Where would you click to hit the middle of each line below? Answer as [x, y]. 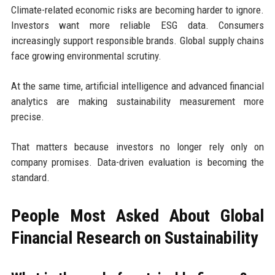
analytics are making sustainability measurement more [137, 101]
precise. [27, 116]
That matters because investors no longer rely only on [137, 146]
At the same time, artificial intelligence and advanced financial [137, 86]
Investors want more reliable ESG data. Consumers [137, 25]
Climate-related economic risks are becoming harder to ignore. [137, 10]
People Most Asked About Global [137, 215]
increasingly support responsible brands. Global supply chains [137, 40]
